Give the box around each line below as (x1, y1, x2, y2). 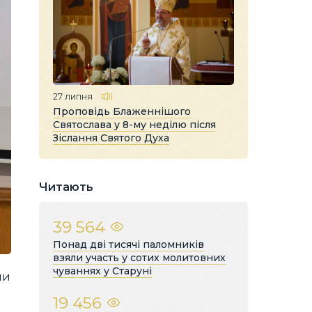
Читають (39, 180, 93, 194)
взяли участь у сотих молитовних (53, 251, 226, 264)
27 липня (53, 91, 93, 102)
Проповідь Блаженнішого (53, 104, 191, 118)
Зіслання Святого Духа (53, 131, 169, 144)
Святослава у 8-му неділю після (53, 118, 216, 131)
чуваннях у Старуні (53, 264, 152, 277)
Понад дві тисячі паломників (53, 237, 204, 251)
